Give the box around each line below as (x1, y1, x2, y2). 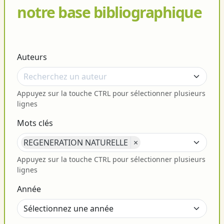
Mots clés (17, 117, 53, 129)
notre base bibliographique (17, 2, 201, 23)
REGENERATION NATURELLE (23, 137, 128, 148)
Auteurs (17, 51, 47, 63)
